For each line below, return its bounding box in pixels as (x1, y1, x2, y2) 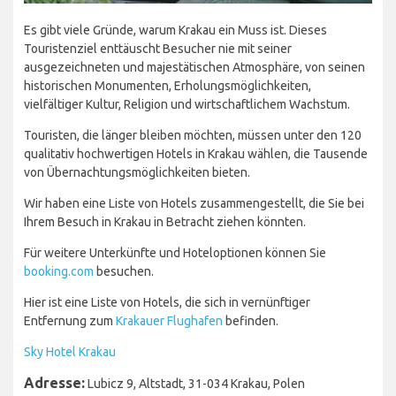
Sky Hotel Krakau (24, 345, 116, 360)
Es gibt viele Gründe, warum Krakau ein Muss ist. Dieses (24, 23, 327, 38)
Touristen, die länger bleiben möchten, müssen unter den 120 (24, 128, 362, 143)
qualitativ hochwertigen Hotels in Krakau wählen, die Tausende (24, 147, 368, 162)
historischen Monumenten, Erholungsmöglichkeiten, (24, 79, 311, 94)
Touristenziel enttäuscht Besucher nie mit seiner (24, 42, 292, 57)
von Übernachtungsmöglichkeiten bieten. (24, 165, 250, 180)
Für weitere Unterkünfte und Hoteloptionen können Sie (24, 246, 326, 261)
